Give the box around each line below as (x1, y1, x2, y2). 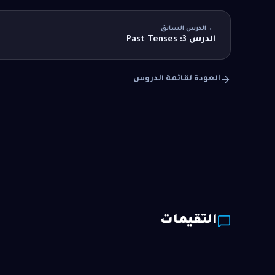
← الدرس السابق (161, 25, 215, 33)
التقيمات (160, 214, 217, 228)
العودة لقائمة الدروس (133, 75, 220, 84)
